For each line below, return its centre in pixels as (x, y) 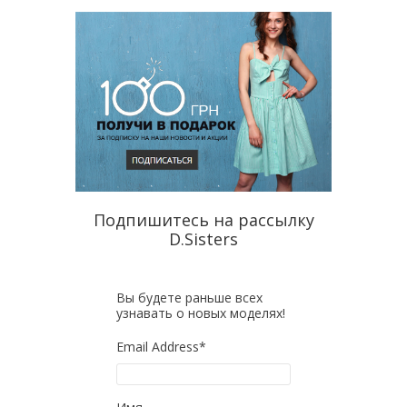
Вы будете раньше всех (189, 298)
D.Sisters (203, 239)
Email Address (158, 347)
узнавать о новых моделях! (201, 313)
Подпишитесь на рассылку (203, 220)
